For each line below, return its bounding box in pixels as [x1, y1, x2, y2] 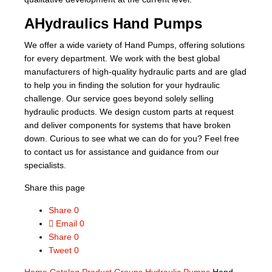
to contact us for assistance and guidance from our [24, 147, 219, 157]
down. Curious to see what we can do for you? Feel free [24, 134, 239, 143]
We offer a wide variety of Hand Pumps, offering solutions [24, 40, 245, 50]
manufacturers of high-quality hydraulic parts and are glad [24, 67, 246, 76]
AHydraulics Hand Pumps [24, 15, 206, 32]
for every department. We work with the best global [24, 53, 220, 63]
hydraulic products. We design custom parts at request [24, 107, 234, 117]
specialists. [24, 160, 71, 170]
